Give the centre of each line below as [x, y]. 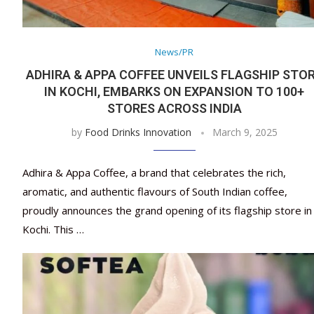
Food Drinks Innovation [138, 132]
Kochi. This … [53, 230]
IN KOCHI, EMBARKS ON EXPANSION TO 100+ [175, 92]
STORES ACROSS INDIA [174, 109]
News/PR [175, 52]
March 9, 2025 [245, 132]
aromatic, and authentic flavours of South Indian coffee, [155, 192]
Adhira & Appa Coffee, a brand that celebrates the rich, [154, 173]
